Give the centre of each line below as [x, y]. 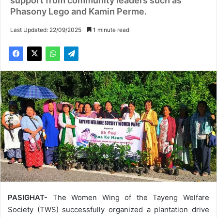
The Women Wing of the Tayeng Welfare [131, 197]
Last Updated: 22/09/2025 [46, 30]
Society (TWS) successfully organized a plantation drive [108, 209]
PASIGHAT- [30, 197]
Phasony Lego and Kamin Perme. [78, 12]
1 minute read [110, 30]
